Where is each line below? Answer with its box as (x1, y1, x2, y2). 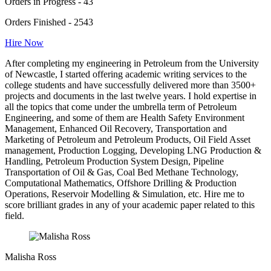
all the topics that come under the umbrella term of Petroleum (5, 101, 237, 112)
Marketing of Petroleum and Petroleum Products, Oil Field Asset (5, 134, 250, 145)
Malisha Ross (5, 251, 56, 262)
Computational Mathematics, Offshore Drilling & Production (5, 177, 237, 188)
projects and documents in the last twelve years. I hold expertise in (5, 90, 256, 101)
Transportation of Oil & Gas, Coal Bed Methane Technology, (5, 166, 238, 177)
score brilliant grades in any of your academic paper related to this (5, 199, 255, 210)
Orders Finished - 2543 (5, 16, 93, 27)
